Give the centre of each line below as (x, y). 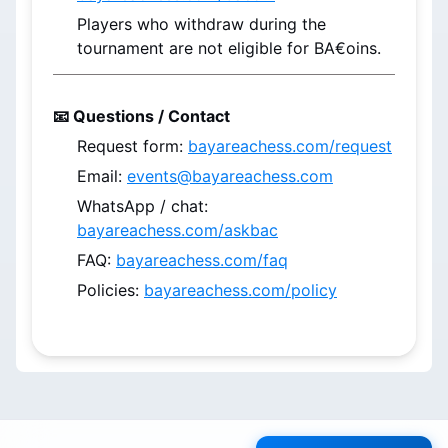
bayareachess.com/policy (240, 290)
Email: (102, 176)
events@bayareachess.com (230, 176)
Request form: (132, 146)
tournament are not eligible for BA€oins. (229, 48)
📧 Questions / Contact (141, 116)
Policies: (110, 290)
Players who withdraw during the (201, 24)
